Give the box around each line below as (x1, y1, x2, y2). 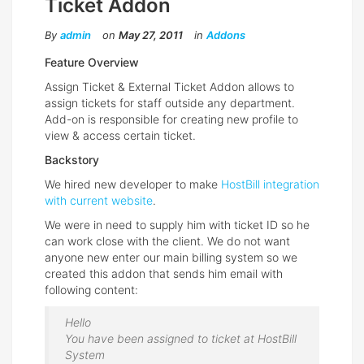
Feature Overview (45, 55, 139, 70)
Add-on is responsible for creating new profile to (45, 112, 298, 127)
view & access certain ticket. (45, 128, 196, 143)
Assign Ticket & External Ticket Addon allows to (45, 80, 294, 94)
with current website (45, 193, 153, 208)
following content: (45, 283, 138, 297)
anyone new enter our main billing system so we (45, 250, 297, 265)
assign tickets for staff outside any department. (45, 96, 295, 110)
